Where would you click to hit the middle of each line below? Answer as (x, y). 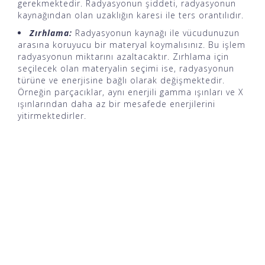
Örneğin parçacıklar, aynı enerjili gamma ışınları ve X (131, 92)
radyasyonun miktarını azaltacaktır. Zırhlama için (123, 57)
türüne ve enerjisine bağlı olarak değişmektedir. (121, 80)
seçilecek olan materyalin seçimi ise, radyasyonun (126, 69)
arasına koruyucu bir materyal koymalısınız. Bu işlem (132, 45)
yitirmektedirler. (52, 116)
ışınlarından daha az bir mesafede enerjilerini (117, 104)
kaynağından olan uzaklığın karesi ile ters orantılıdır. (131, 15)
